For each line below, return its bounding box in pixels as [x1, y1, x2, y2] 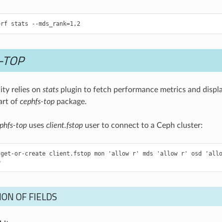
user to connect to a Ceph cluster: [82, 121, 203, 129]
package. [54, 98, 87, 106]
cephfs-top [19, 98, 55, 106]
